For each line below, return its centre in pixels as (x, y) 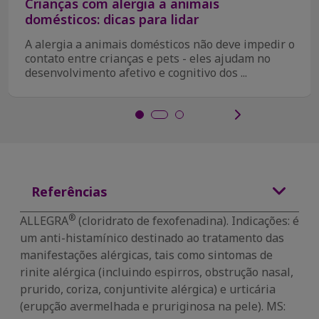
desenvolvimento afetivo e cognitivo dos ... (136, 73)
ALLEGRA (44, 221)
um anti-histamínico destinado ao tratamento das (152, 238)
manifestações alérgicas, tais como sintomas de (146, 255)
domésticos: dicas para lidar (112, 19)
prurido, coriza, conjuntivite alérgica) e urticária (148, 289)
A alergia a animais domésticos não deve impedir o (160, 44)
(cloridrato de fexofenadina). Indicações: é (189, 221)
